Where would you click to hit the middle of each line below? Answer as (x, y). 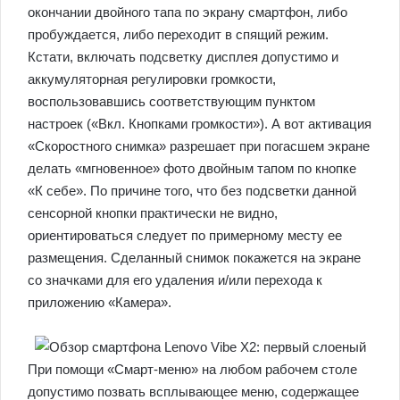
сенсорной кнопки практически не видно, (153, 213)
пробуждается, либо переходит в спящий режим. (178, 35)
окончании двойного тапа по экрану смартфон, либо (187, 12)
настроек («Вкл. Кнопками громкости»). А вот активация (200, 124)
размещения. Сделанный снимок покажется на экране (194, 258)
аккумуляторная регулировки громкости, (152, 79)
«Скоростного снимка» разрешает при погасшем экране (199, 146)
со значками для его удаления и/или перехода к (175, 280)
